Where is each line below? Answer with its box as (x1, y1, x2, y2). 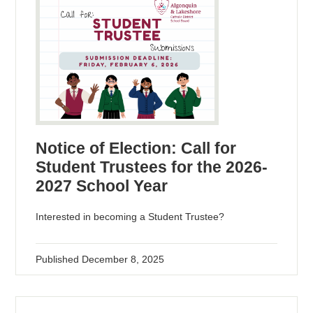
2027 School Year (36, 176, 168, 195)
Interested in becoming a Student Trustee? (36, 210, 225, 222)
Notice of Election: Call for (36, 138, 237, 157)
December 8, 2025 (82, 253, 165, 265)
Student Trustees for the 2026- (36, 157, 268, 176)
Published (36, 253, 82, 265)
